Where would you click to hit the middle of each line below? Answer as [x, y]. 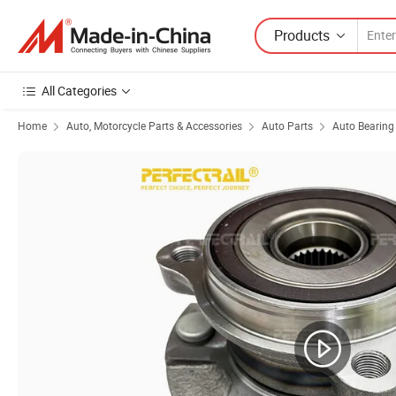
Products [302, 35]
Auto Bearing [363, 126]
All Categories [79, 91]
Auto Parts [287, 126]
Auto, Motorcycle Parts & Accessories [154, 126]
